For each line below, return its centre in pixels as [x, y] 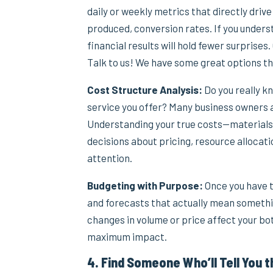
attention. [110, 158]
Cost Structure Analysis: [145, 89]
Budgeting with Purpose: [145, 185]
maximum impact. [127, 236]
